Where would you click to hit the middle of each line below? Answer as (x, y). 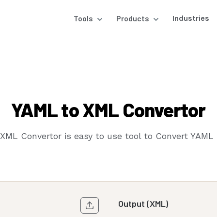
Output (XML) (143, 203)
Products (133, 18)
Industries (191, 18)
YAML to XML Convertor (108, 109)
